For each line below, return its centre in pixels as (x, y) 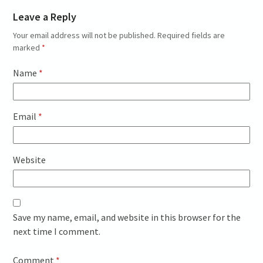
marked (28, 48)
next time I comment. (57, 232)
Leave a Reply (45, 17)
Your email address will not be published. (85, 36)
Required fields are (191, 36)
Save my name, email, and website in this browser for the (127, 218)
